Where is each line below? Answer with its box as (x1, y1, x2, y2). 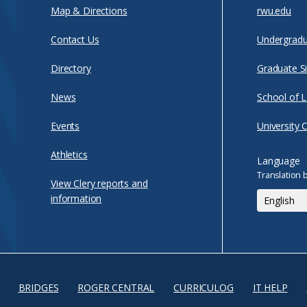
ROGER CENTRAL (77, 281, 155, 294)
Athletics (51, 148, 88, 161)
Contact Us (51, 33, 99, 46)
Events (51, 119, 80, 132)
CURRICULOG (173, 281, 234, 294)
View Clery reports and (51, 177, 148, 190)
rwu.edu (257, 4, 291, 17)
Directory (51, 62, 91, 75)
